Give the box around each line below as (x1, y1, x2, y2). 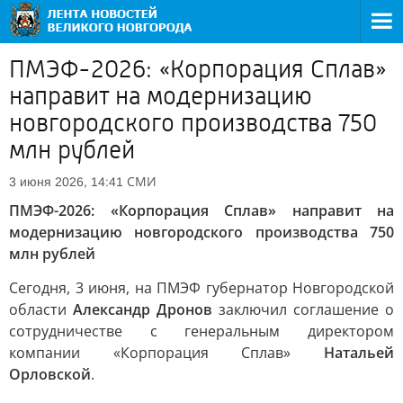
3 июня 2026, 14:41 (9, 175, 123, 189)
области (9, 300, 73, 319)
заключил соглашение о (212, 300, 394, 319)
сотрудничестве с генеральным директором (9, 321, 394, 341)
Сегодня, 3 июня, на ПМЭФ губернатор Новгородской (9, 278, 394, 298)
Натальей (324, 343, 394, 363)
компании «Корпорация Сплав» (9, 343, 324, 363)
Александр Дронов (73, 300, 212, 319)
